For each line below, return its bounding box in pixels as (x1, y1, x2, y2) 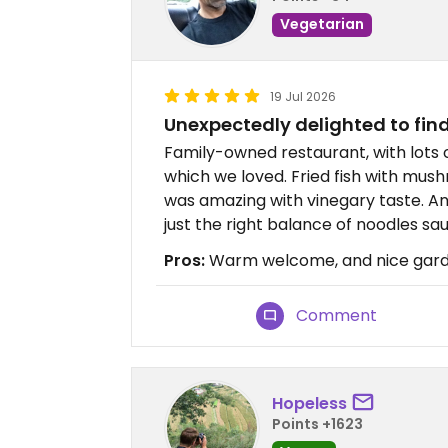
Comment (296, 304, 378, 327)
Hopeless (272, 391, 347, 415)
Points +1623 (272, 413, 363, 434)
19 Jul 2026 (270, 88, 336, 105)
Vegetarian (280, 13, 364, 34)
